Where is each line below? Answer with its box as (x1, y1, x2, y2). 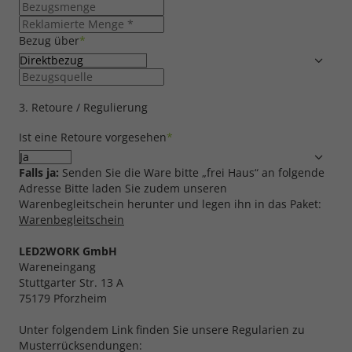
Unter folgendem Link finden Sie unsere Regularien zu (19, 322, 305, 338)
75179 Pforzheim (19, 291, 107, 306)
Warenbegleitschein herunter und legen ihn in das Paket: (19, 196, 324, 212)
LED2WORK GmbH (19, 244, 117, 259)
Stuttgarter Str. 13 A (19, 275, 126, 291)
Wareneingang (19, 259, 99, 275)
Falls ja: (19, 165, 59, 181)
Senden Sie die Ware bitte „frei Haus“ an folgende (59, 165, 324, 181)
